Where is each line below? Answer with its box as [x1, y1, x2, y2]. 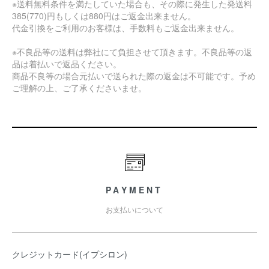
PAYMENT [106, 184, 163, 196]
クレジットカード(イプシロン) [12, 248, 127, 260]
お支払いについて [106, 204, 163, 214]
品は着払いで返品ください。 [12, 58, 121, 70]
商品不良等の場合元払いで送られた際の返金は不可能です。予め [12, 70, 256, 82]
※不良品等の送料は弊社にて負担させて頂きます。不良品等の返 [12, 46, 252, 58]
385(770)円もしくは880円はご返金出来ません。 [12, 10, 196, 22]
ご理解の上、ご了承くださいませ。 [12, 82, 147, 94]
